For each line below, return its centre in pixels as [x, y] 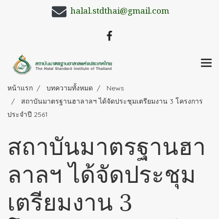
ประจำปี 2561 [28, 114]
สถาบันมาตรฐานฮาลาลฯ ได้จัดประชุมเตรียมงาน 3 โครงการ [112, 101]
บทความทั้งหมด [70, 88]
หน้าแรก [20, 88]
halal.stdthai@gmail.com [120, 11]
